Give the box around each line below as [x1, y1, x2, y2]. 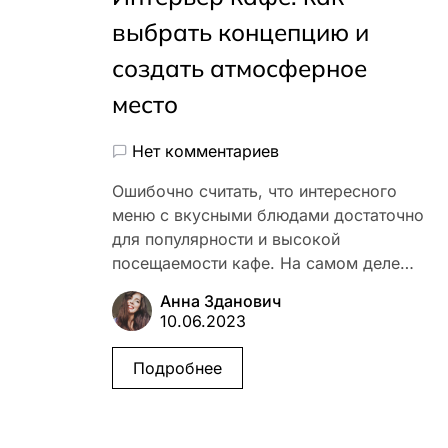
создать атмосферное [112, 53, 367, 84]
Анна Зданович [160, 291, 281, 312]
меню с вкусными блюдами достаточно [112, 205, 424, 226]
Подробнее [133, 358, 222, 379]
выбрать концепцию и [112, 17, 369, 48]
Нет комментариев [132, 141, 279, 162]
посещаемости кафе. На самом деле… [112, 253, 414, 274]
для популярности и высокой [112, 229, 340, 250]
